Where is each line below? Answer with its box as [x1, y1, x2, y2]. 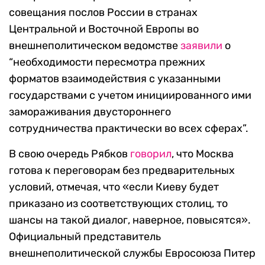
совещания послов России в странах [9, 6, 198, 20]
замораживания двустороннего [9, 105, 171, 119]
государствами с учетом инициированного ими [9, 89, 251, 102]
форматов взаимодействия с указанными [9, 72, 221, 86]
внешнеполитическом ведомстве [9, 39, 180, 53]
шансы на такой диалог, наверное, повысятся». [9, 214, 251, 227]
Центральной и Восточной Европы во [9, 22, 199, 36]
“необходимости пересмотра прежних [9, 56, 205, 69]
